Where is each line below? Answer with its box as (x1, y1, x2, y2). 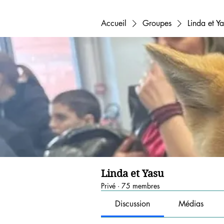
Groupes (142, 18, 171, 28)
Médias (178, 198, 203, 209)
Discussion (115, 198, 150, 209)
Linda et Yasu (101, 168, 164, 179)
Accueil (101, 18, 126, 28)
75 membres (121, 181, 160, 190)
